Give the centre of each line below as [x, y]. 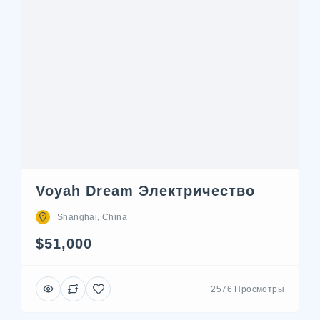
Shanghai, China [92, 217]
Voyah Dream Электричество [145, 191]
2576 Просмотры [247, 289]
